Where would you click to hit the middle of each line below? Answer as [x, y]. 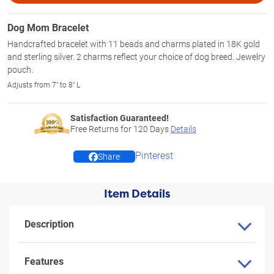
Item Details [137, 194]
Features [44, 261]
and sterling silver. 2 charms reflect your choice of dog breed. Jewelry [136, 57]
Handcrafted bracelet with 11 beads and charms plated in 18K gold [134, 44]
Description [49, 224]
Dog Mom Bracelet [48, 27]
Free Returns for [102, 129]
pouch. [20, 69]
